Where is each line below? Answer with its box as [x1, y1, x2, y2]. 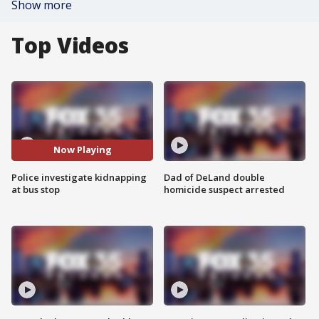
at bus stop [11, 182, 60, 196]
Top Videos [11, 31, 129, 60]
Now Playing [53, 143, 112, 157]
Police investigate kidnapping [11, 170, 147, 184]
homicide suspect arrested [164, 182, 285, 196]
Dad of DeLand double [164, 170, 265, 184]
